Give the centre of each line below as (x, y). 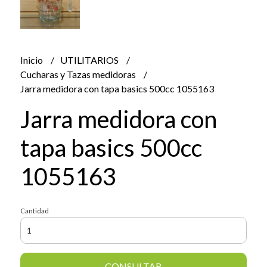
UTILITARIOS (90, 60)
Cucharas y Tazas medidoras (79, 74)
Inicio (32, 60)
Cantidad (34, 211)
